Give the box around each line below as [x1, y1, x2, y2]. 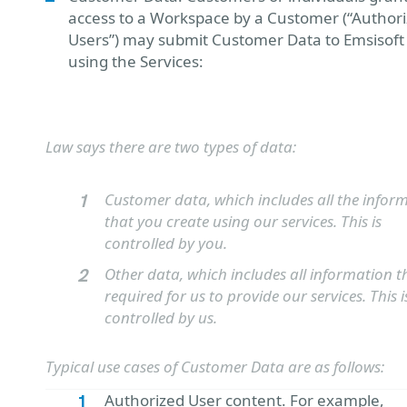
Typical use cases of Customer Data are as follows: [45, 356, 384, 377]
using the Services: [68, 51, 203, 72]
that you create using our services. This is [104, 211, 382, 232]
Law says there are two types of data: [45, 136, 296, 157]
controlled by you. [104, 233, 227, 253]
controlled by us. [104, 307, 217, 328]
